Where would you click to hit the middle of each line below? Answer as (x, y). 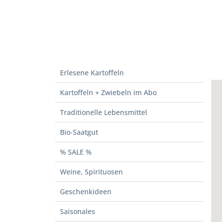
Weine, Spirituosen (91, 171)
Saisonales (77, 211)
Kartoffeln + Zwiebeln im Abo (108, 92)
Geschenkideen (85, 191)
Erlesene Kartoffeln (92, 72)
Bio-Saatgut (79, 132)
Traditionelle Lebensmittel (103, 112)
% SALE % (76, 152)
